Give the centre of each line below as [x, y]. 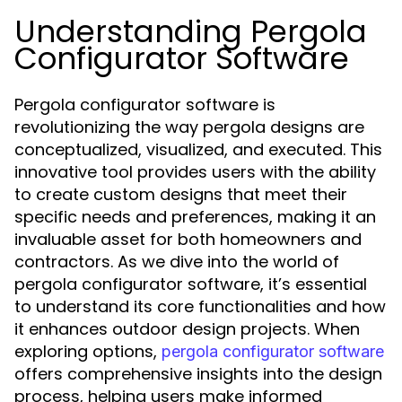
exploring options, [88, 351]
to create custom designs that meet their [181, 194]
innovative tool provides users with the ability [195, 172]
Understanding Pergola [191, 31]
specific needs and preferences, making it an [195, 217]
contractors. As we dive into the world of [177, 262]
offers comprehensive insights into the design [198, 374]
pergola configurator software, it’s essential [191, 284]
